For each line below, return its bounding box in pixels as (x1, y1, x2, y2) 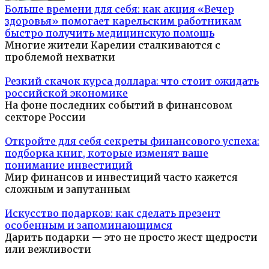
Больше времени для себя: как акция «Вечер (5, 3, 234, 16)
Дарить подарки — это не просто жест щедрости (5, 231, 258, 244)
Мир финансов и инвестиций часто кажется (5, 171, 238, 184)
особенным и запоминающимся (5, 219, 172, 232)
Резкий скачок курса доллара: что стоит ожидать (5, 75, 259, 88)
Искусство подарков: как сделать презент (5, 207, 220, 220)
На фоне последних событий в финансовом (5, 99, 232, 112)
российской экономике (5, 87, 128, 100)
